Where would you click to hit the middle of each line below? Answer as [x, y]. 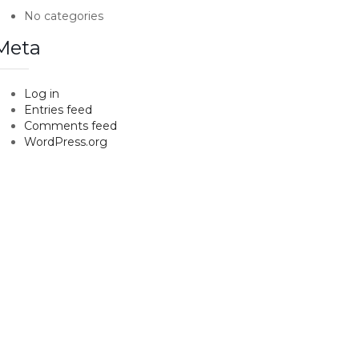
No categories [64, 16]
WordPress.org [66, 142]
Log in [42, 94]
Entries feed [58, 110]
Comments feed [71, 126]
